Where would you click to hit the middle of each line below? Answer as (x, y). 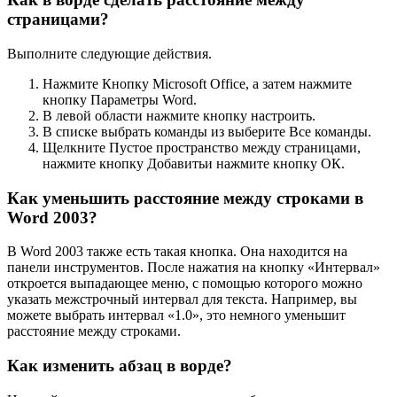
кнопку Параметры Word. (120, 99)
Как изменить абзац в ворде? (120, 365)
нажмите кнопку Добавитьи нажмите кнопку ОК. (194, 163)
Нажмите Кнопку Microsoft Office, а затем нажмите (197, 83)
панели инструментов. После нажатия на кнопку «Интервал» (194, 268)
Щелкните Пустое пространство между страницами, (202, 147)
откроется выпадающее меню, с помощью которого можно (185, 284)
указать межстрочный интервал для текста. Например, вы (182, 300)
